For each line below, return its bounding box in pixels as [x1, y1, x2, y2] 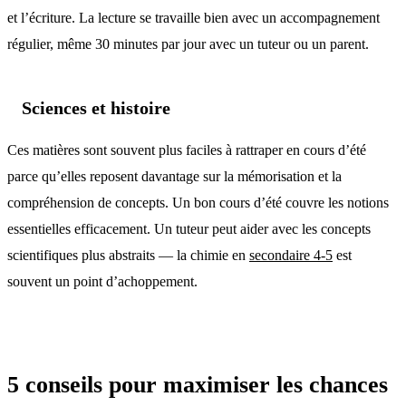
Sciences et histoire [22, 97, 170, 118]
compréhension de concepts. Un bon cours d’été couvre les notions [7, 194, 389, 210]
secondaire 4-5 [249, 246, 333, 263]
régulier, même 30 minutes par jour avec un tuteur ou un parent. [7, 35, 369, 52]
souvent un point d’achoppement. [7, 273, 198, 289]
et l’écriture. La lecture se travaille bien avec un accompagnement [7, 9, 380, 25]
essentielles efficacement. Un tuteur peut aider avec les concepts [7, 220, 371, 237]
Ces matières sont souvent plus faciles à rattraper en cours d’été [7, 141, 366, 158]
